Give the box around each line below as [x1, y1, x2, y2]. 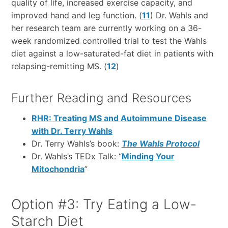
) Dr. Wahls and [150, 10, 208, 21]
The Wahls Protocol [121, 138, 199, 149]
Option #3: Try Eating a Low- [11, 196, 196, 213]
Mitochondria [31, 164, 84, 175]
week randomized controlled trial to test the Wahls [11, 36, 207, 46]
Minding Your [121, 151, 175, 162]
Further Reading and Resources [11, 91, 191, 106]
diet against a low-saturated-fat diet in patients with [11, 48, 213, 59]
